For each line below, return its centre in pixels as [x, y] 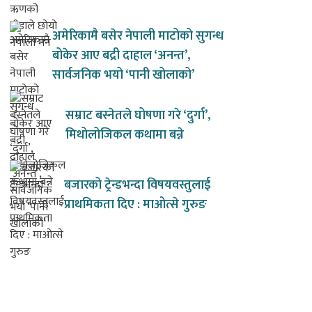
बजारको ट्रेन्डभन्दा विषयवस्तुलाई [137, 186]
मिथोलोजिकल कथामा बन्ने [125, 135]
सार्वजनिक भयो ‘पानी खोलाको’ [123, 76]
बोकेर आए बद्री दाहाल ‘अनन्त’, [121, 56]
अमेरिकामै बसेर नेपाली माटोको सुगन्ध [138, 37]
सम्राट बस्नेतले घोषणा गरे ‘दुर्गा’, [138, 116]
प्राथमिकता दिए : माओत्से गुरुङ [135, 205]
